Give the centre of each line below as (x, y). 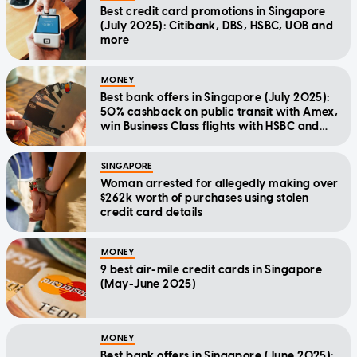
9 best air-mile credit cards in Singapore (212, 270)
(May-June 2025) (149, 284)
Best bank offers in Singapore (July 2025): (216, 98)
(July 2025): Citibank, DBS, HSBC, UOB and (217, 26)
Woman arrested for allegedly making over (220, 184)
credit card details (151, 213)
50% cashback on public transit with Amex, (220, 112)
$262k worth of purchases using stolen (205, 198)
